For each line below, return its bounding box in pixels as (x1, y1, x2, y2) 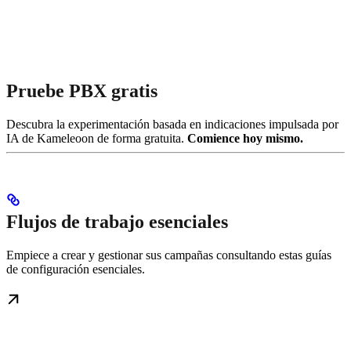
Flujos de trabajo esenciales (6, 211, 228, 232)
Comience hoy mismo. (187, 131, 303, 145)
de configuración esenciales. (6, 262, 145, 276)
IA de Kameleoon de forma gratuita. (6, 131, 187, 145)
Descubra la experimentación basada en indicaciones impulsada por (6, 117, 338, 131)
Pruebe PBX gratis (6, 80, 157, 101)
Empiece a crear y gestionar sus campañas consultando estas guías (6, 248, 331, 262)
